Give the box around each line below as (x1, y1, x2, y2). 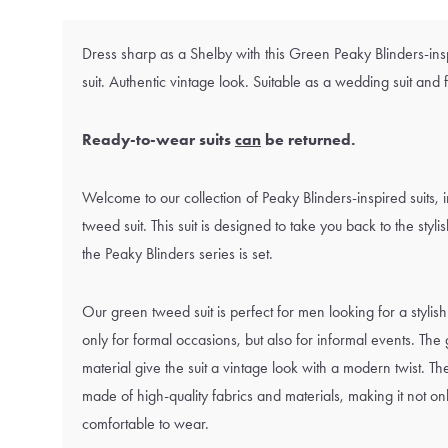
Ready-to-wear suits (82, 130, 235, 149)
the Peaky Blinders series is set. (82, 244, 273, 263)
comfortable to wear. (82, 414, 209, 433)
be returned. (261, 130, 355, 149)
